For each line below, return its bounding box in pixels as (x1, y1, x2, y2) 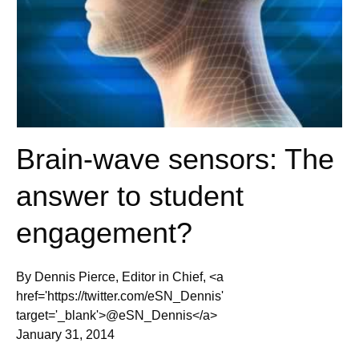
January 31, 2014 (16, 327, 115, 341)
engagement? (16, 216, 192, 249)
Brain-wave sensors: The (16, 142, 334, 175)
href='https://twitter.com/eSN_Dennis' (16, 288, 224, 303)
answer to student (16, 179, 244, 212)
